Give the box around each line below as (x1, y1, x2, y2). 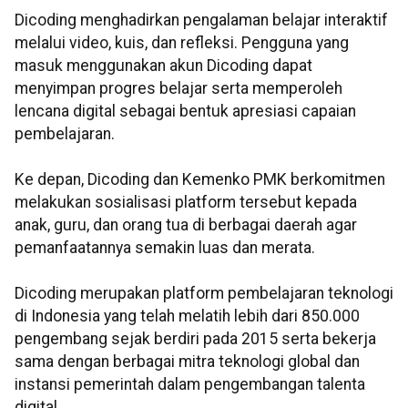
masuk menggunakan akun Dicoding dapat (15, 56, 312, 76)
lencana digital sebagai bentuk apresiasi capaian (15, 102, 356, 121)
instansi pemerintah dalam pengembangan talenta (15, 375, 365, 394)
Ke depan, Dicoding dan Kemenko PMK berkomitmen (15, 170, 385, 189)
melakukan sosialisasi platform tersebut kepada (15, 193, 357, 212)
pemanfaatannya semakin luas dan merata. (15, 239, 315, 258)
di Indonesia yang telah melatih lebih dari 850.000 (15, 307, 360, 326)
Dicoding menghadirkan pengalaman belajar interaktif (15, 11, 388, 30)
